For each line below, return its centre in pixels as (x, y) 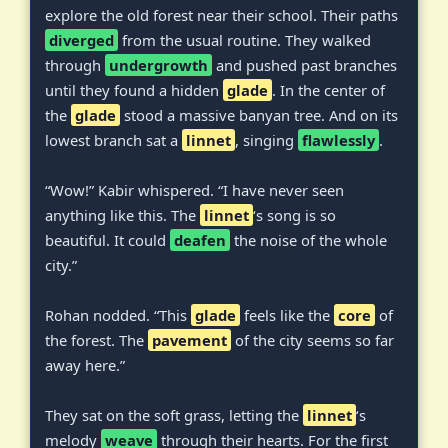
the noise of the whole (308, 239)
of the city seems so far (312, 339)
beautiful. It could (107, 239)
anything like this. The (122, 214)
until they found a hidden (134, 89)
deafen (200, 239)
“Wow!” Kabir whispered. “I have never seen (194, 189)
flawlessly (338, 139)
